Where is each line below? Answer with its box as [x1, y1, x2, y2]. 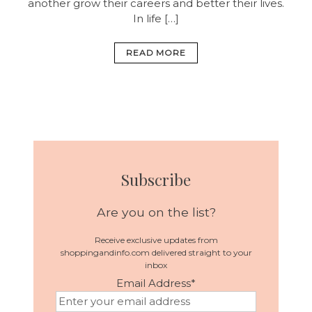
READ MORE [125, 47, 187, 58]
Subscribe [121, 169, 191, 190]
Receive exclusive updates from [94, 234, 218, 245]
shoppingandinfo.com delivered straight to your [60, 247, 252, 258]
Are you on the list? [96, 205, 216, 220]
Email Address [116, 276, 191, 290]
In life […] [133, 11, 179, 25]
